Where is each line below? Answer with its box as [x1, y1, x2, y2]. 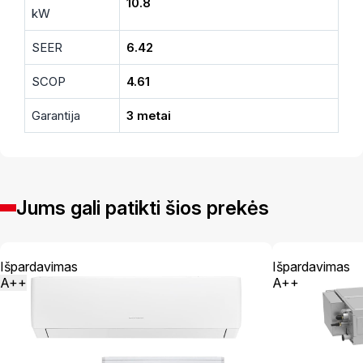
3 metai [126, 108, 171, 123]
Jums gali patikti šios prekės [16, 196, 269, 220]
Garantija [32, 108, 80, 123]
